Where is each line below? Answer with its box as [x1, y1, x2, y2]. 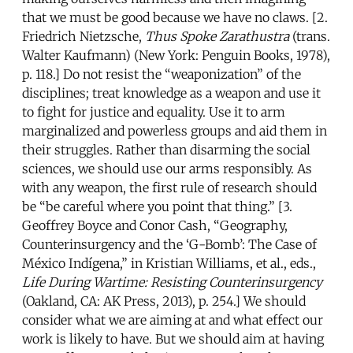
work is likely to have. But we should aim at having [22, 330, 324, 347]
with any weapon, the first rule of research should [22, 179, 317, 195]
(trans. [289, 28, 330, 44]
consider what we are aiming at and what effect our [22, 311, 323, 328]
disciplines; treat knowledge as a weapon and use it [22, 84, 321, 101]
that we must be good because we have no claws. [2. [22, 9, 328, 25]
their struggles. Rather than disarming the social [22, 141, 310, 158]
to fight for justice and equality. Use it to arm [22, 103, 285, 120]
